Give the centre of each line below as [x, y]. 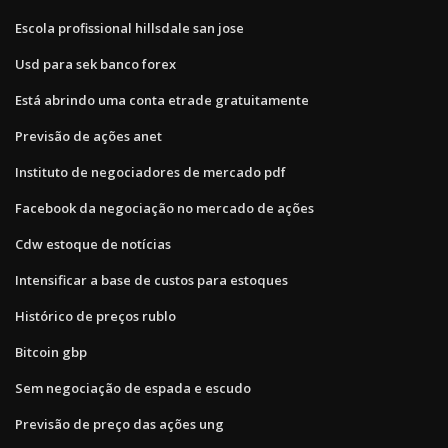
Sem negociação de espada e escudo [133, 387]
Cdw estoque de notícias [93, 243]
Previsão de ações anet [88, 135]
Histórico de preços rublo [95, 315]
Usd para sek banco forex [95, 63]
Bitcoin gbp [51, 351]
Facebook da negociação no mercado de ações [164, 207]
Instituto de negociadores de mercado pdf [150, 171]
